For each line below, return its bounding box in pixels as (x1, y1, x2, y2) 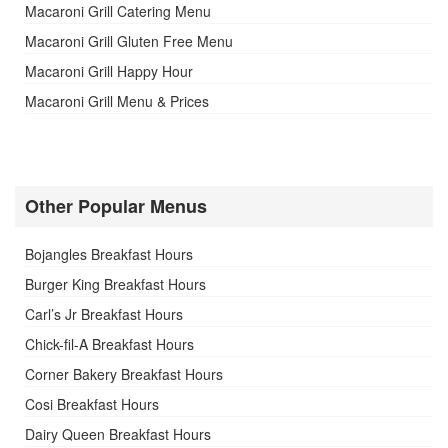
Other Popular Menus (25, 193, 207, 220)
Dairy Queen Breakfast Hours (25, 424, 211, 445)
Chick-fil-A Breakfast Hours (25, 334, 194, 355)
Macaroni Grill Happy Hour (25, 61, 193, 82)
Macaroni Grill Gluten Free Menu (25, 31, 233, 52)
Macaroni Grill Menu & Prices (25, 91, 209, 112)
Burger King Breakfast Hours (25, 274, 206, 295)
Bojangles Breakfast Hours (25, 244, 193, 265)
